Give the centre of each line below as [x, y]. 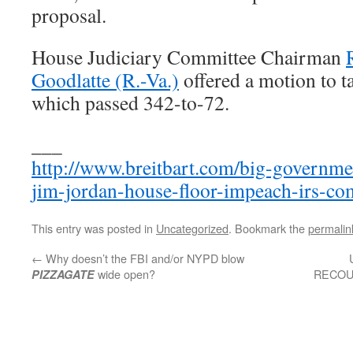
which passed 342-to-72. [130, 102]
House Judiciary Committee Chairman [189, 56]
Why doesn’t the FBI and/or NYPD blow [143, 258]
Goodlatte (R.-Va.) [105, 79]
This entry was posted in [94, 228]
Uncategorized [192, 228]
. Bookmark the [268, 228]
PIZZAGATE [63, 274]
